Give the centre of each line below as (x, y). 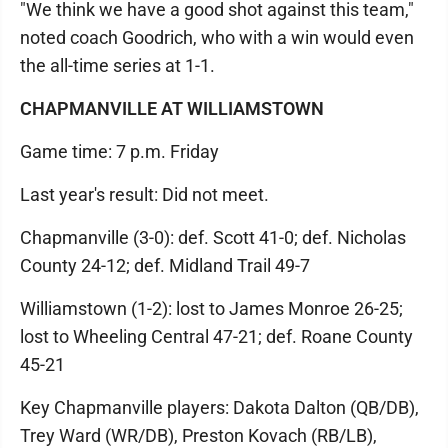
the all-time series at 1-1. (117, 65)
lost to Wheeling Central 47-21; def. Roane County (216, 336)
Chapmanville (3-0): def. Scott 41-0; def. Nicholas (213, 237)
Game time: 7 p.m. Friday (119, 151)
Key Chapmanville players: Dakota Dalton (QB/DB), (219, 407)
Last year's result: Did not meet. (144, 194)
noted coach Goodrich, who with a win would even (217, 37)
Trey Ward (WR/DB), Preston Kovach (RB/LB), (198, 435)
